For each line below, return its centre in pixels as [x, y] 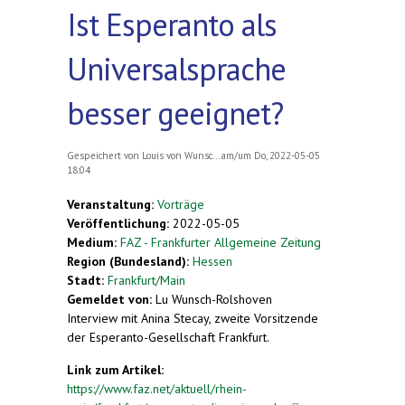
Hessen [212, 261]
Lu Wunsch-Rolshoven [214, 299]
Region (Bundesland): [130, 261]
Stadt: [87, 280]
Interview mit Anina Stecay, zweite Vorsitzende [193, 318]
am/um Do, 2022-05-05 [269, 155]
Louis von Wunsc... [180, 155]
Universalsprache [176, 68]
